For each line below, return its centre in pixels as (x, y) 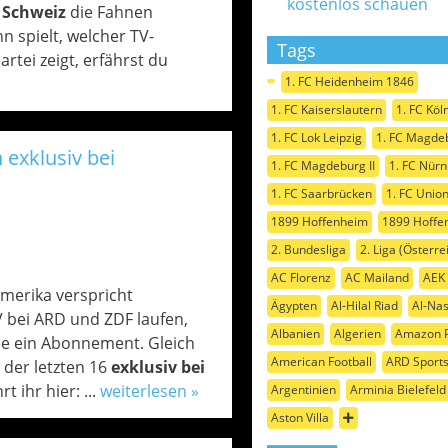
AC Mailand (376, 277)
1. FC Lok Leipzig (316, 137)
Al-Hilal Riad (364, 305)
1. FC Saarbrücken (321, 193)
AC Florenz (300, 277)
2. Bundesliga (308, 249)
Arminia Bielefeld (397, 389)
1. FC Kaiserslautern (326, 109)
